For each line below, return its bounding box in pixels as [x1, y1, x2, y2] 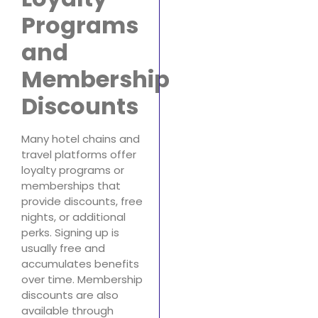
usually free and [21, 241, 105, 256]
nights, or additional [21, 209, 126, 225]
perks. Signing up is [21, 225, 119, 241]
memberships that [21, 178, 121, 194]
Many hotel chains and [21, 131, 140, 147]
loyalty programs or [21, 163, 124, 178]
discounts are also [21, 287, 119, 303]
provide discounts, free [21, 194, 143, 209]
